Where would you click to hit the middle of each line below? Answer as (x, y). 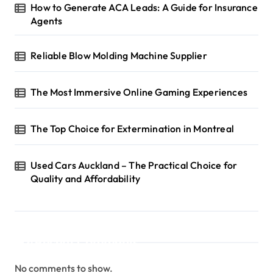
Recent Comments (87, 242)
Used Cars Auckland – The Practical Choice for (134, 165)
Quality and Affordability (86, 179)
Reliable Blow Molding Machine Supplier (119, 55)
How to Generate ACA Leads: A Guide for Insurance (144, 7)
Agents (47, 21)
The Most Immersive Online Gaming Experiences (139, 92)
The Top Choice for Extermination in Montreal (133, 129)
